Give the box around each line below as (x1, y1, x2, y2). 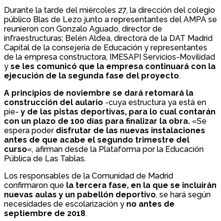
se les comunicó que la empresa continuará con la (10, 62, 216, 72)
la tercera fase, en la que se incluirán (66, 181, 217, 190)
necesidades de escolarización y (4, 199, 126, 209)
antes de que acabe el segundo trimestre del (4, 135, 189, 145)
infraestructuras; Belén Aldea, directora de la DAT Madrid (4, 34, 213, 43)
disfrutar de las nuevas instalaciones (56, 126, 205, 136)
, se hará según (156, 190, 211, 200)
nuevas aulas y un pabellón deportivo (4, 190, 156, 200)
